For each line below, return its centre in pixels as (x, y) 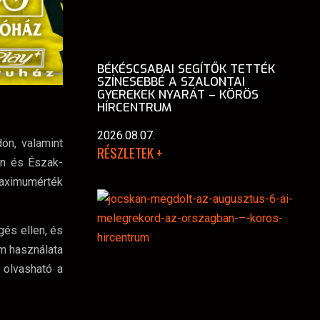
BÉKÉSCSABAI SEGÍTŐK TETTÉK (186, 69)
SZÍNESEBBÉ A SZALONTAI (171, 81)
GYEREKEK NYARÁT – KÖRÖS (178, 94)
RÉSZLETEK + (130, 152)
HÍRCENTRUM (134, 107)
